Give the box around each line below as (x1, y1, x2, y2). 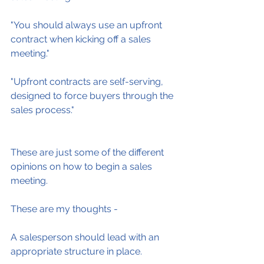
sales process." (11, 104, 74, 115)
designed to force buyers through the (11, 90, 176, 101)
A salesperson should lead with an (11, 232, 161, 243)
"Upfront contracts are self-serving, (11, 76, 166, 87)
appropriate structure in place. (11, 246, 142, 257)
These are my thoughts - (11, 203, 118, 214)
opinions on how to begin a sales (11, 161, 154, 172)
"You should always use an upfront (11, 19, 164, 31)
